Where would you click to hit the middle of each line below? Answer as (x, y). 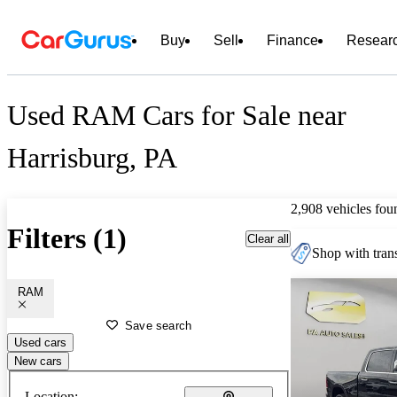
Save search (159, 325)
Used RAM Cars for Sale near (177, 116)
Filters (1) (67, 239)
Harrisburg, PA (92, 158)
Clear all (268, 238)
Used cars (40, 342)
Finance (292, 40)
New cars (38, 361)
